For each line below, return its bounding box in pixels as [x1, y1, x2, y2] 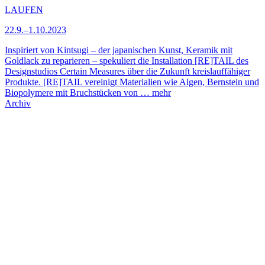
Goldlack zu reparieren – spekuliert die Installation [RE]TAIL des [5, 55, 248, 66]
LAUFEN [5, 4, 43, 15]
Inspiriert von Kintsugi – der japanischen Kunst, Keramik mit [5, 44, 232, 55]
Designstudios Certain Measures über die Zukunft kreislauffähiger [5, 66, 250, 76]
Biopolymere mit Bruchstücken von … [5, 87, 152, 98]
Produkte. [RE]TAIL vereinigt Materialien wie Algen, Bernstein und [5, 76, 259, 87]
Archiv [5, 98, 31, 108]
